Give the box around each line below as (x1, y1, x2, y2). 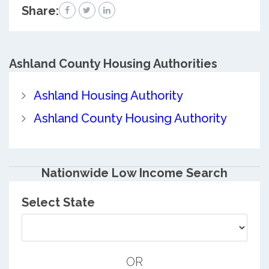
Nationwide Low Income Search (41, 166, 228, 181)
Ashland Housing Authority (33, 88, 183, 103)
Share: (21, 3, 59, 18)
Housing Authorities (100, 56, 217, 71)
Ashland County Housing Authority (33, 111, 227, 126)
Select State (21, 195, 95, 210)
